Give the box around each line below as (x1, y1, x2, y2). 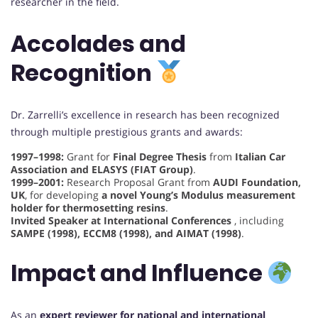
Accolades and (11, 28, 186, 60)
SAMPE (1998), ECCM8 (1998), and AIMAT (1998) (11, 226, 241, 240)
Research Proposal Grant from (64, 175, 213, 189)
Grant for (64, 149, 113, 163)
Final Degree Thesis (113, 149, 207, 163)
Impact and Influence (11, 257, 267, 290)
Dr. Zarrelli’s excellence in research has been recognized (11, 107, 280, 121)
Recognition (11, 57, 156, 89)
